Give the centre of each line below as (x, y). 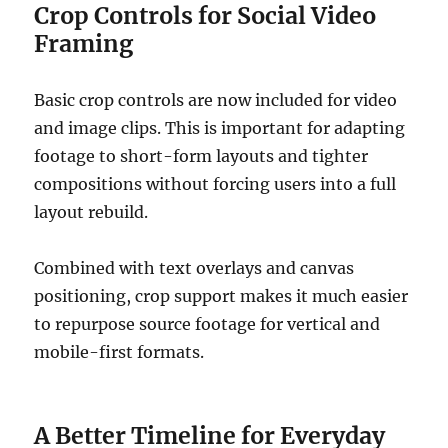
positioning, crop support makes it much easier (221, 296)
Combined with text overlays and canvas (194, 268)
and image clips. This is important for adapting (220, 128)
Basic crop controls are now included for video (216, 100)
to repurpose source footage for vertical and (207, 324)
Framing (84, 44)
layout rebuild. (91, 212)
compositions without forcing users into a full (215, 184)
